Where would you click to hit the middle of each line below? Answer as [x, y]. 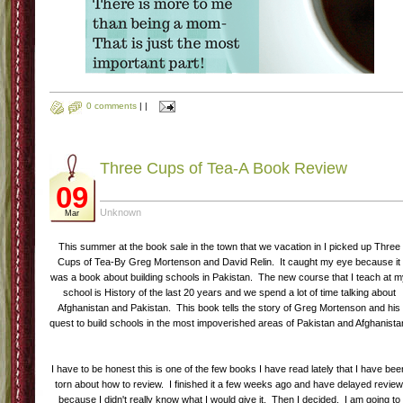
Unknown [121, 212]
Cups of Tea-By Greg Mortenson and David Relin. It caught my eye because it [229, 262]
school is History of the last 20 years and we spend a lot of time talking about [229, 292]
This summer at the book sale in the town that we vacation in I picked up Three [229, 246]
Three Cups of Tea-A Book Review [224, 168]
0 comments [112, 106]
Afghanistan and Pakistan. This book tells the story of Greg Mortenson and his [229, 308]
